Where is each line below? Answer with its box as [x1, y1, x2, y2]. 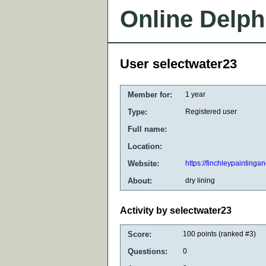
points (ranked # [195, 229, 249, 238]
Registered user [185, 107, 237, 116]
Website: [128, 159, 159, 168]
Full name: [128, 125, 167, 134]
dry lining [185, 176, 215, 185]
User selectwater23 [120, 56, 237, 71]
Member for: [128, 90, 172, 99]
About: [128, 176, 152, 185]
